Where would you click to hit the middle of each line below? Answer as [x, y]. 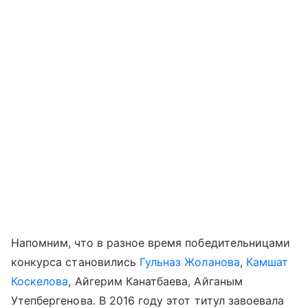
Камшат [267, 262]
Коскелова [40, 281]
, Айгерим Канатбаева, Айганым [155, 281]
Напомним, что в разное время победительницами [151, 243]
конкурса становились [76, 262]
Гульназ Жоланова [190, 262]
